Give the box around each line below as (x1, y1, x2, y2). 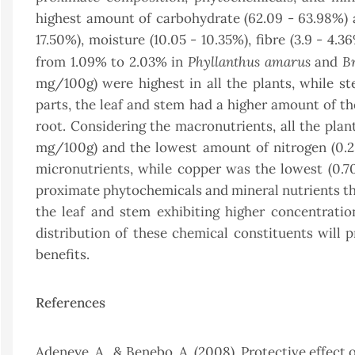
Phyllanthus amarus (188, 52, 311, 71)
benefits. (36, 246, 93, 264)
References (36, 294, 105, 312)
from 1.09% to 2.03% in (36, 53, 188, 71)
